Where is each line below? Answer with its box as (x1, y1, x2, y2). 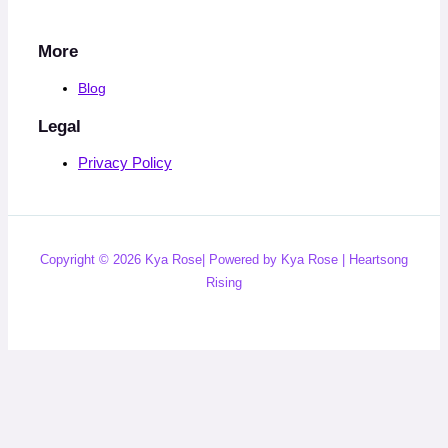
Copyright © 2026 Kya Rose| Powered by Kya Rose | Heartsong (40, 252, 408, 268)
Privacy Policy (78, 155, 172, 172)
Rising (206, 275, 242, 291)
